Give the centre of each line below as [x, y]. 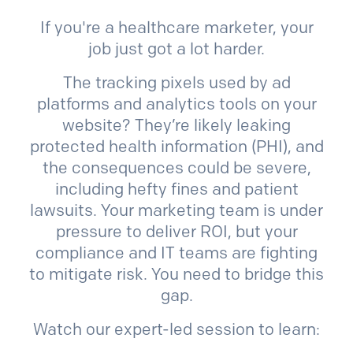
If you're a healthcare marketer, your [176, 27]
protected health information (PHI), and [176, 146]
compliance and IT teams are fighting [176, 253]
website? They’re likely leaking [176, 125]
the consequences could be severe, [176, 167]
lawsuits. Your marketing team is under [176, 210]
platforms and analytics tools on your [176, 104]
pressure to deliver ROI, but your [176, 231]
